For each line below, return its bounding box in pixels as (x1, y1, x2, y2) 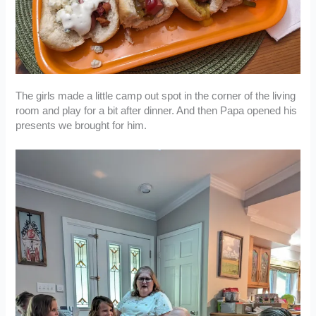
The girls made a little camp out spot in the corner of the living (16, 90, 296, 102)
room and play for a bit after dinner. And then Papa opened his (16, 104, 298, 116)
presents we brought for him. (16, 119, 147, 131)
